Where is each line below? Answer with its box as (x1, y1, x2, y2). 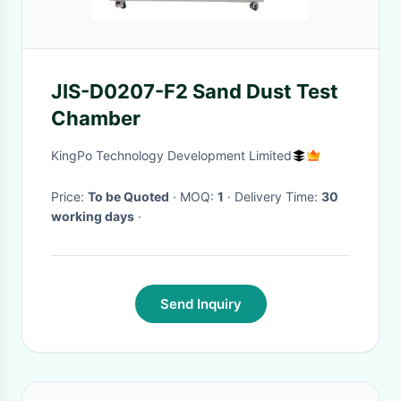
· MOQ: (180, 189, 218, 204)
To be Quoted (88, 189, 169, 204)
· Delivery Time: (235, 189, 321, 204)
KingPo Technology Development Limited (51, 148, 292, 163)
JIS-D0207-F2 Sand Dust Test (51, 80, 338, 103)
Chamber (51, 107, 141, 130)
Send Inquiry (159, 295, 242, 312)
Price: (51, 189, 88, 204)
